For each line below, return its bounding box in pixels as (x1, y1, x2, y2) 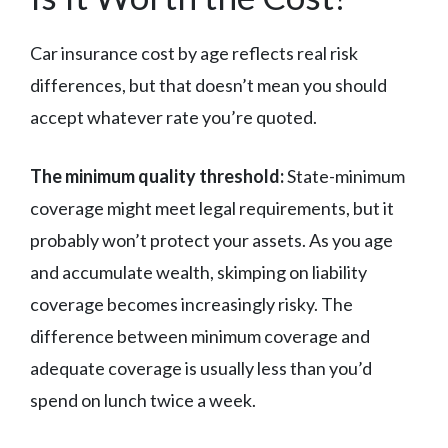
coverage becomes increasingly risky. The (30, 293, 353, 316)
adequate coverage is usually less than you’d (30, 357, 372, 380)
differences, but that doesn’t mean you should (30, 74, 387, 97)
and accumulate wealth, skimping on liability (30, 261, 367, 284)
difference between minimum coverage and (30, 325, 370, 348)
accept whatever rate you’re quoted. (30, 106, 317, 129)
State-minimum (284, 165, 405, 188)
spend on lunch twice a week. (30, 389, 256, 412)
